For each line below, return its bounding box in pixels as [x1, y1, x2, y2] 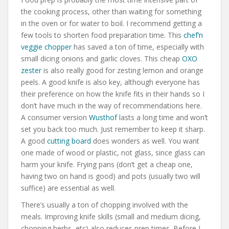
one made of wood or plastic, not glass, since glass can [21, 147, 205, 157]
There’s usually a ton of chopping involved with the [21, 199, 188, 210]
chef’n [184, 30, 203, 40]
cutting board [47, 135, 91, 146]
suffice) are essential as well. [21, 182, 116, 193]
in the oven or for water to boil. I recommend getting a [21, 18, 202, 28]
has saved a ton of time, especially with [72, 41, 204, 52]
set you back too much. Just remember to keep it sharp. [21, 124, 205, 134]
